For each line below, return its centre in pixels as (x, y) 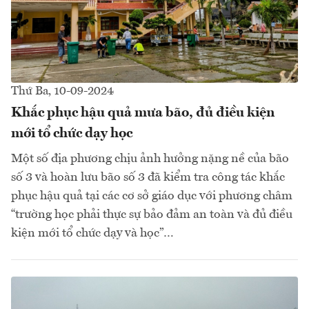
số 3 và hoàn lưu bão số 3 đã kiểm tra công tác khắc (148, 178)
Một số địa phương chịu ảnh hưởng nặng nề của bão (150, 159)
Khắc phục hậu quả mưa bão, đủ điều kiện (143, 113)
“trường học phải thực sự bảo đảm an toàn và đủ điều (152, 215)
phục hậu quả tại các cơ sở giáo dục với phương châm (152, 196)
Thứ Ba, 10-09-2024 (62, 92)
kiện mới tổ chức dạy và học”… (92, 233)
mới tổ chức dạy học (72, 134)
